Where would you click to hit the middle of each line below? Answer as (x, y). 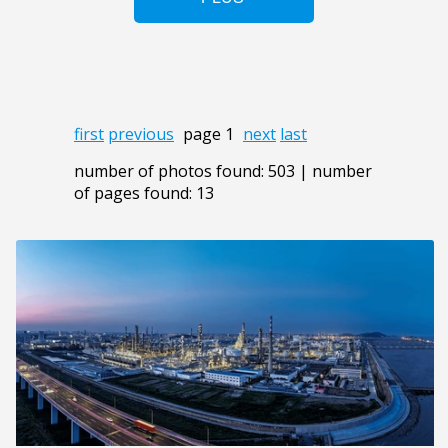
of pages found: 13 (144, 192)
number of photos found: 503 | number (223, 170)
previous (141, 133)
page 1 (208, 133)
